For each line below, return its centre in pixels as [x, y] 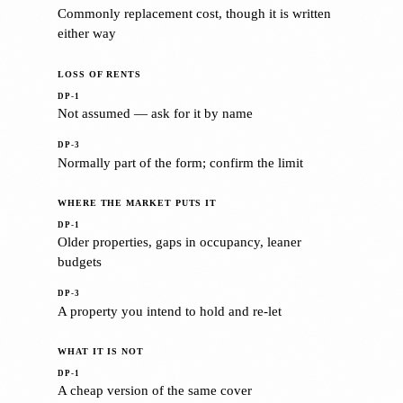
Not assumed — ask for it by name [155, 113]
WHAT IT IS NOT [101, 351]
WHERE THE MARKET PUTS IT [138, 202]
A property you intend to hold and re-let [170, 310]
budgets [80, 262]
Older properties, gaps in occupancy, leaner [179, 242]
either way [87, 33]
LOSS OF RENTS [99, 74]
